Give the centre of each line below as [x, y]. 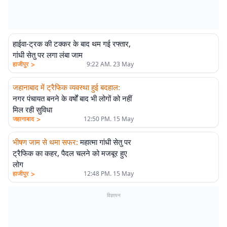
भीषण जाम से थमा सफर [44, 142]
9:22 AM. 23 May [110, 64]
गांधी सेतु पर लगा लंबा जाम [48, 55]
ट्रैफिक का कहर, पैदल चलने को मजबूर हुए [70, 153]
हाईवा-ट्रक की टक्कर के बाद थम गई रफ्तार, [72, 44]
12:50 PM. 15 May [108, 119]
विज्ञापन [113, 195]
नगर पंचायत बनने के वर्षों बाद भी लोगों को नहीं [72, 98]
